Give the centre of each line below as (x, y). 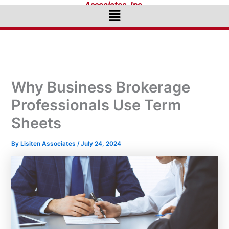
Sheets (37, 123)
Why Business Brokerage (101, 87)
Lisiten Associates (49, 144)
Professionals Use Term (96, 105)
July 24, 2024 (101, 144)
